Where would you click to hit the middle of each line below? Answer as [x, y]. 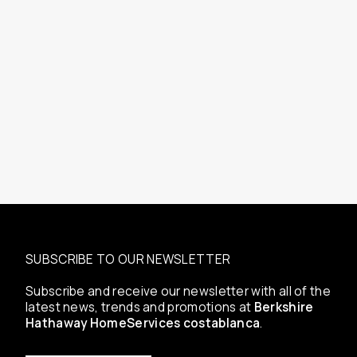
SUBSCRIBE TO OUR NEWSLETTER [128, 260]
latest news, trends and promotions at [140, 308]
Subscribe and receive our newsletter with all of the [178, 292]
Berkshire [284, 308]
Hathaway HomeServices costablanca [143, 324]
